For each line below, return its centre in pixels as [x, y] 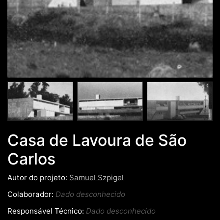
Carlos [31, 159]
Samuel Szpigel [96, 177]
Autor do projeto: [37, 177]
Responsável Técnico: [46, 211]
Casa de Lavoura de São [97, 140]
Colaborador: [30, 194]
